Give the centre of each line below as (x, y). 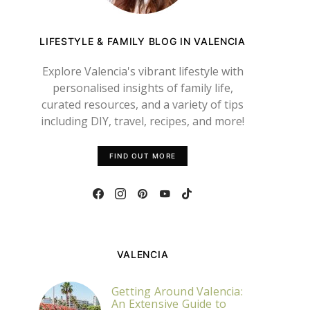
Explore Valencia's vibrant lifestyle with (143, 71)
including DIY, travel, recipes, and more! (143, 121)
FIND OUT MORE (143, 156)
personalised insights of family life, (143, 88)
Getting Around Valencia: (177, 291)
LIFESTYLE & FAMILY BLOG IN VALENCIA (143, 41)
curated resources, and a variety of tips (143, 104)
